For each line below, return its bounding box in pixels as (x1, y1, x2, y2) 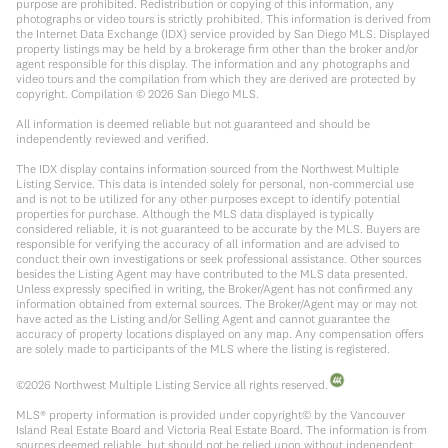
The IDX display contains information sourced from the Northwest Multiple (16, 161, 399, 177)
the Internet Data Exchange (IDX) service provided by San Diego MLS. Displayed (16, 26, 430, 42)
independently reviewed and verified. (16, 131, 209, 147)
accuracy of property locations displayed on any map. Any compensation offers (16, 326, 423, 342)
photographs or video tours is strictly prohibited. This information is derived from (16, 11, 431, 27)
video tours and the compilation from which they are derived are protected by (16, 71, 416, 87)
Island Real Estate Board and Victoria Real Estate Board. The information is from (16, 422, 427, 438)
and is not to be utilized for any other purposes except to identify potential (16, 191, 400, 207)
